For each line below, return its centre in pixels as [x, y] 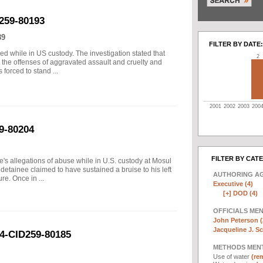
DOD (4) [245, 193]
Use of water [232, 256]
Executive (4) [233, 183]
